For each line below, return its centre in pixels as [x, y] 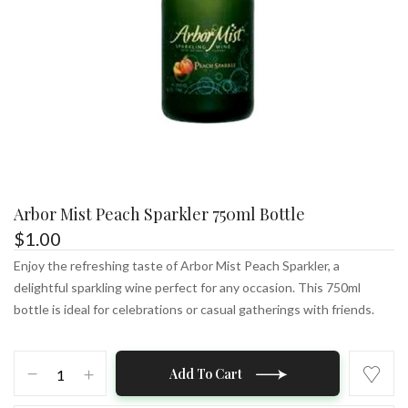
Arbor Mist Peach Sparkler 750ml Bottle [159, 214]
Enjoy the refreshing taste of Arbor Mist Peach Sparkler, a [177, 265]
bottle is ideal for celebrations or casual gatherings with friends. [194, 309]
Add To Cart [205, 374]
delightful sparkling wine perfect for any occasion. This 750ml [187, 287]
